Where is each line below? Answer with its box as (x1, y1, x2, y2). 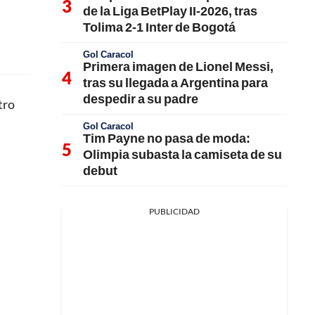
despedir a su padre (83, 91, 198, 106)
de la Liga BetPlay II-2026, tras (83, 3, 257, 18)
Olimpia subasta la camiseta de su (83, 146, 282, 162)
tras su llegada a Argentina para (83, 75, 268, 90)
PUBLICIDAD (149, 206, 200, 217)
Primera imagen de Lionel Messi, (83, 58, 274, 74)
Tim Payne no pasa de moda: (83, 130, 250, 146)
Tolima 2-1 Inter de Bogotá (83, 19, 236, 34)
